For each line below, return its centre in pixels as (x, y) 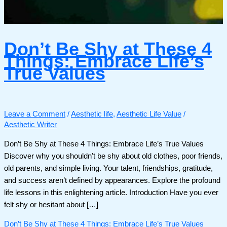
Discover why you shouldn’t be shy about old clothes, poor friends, (113, 156)
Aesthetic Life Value (149, 114)
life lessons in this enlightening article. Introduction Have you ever (111, 192)
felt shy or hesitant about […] (51, 204)
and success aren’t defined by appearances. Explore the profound (112, 180)
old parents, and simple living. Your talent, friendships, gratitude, (108, 168)
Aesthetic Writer (30, 125)
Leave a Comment (35, 114)
